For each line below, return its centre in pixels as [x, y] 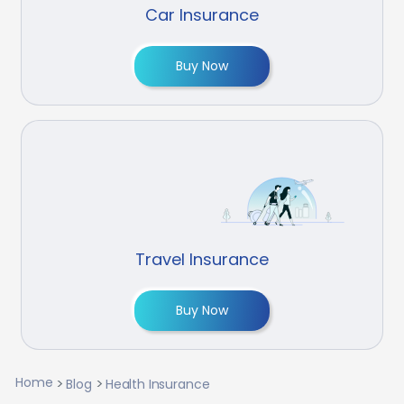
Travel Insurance [202, 259]
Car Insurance [202, 14]
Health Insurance [157, 384]
